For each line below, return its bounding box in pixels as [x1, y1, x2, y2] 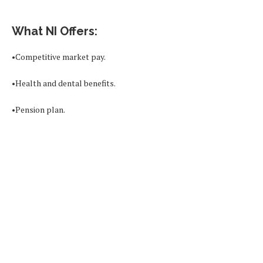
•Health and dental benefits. [12, 77, 116, 89]
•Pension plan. [12, 103, 65, 115]
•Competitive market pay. [12, 50, 106, 62]
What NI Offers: [12, 23, 97, 38]
